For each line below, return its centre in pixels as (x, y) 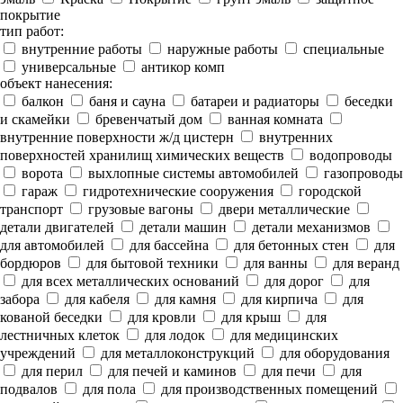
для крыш (249, 317)
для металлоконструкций (176, 353)
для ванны (274, 263)
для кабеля (95, 299)
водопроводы (349, 155)
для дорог (292, 281)
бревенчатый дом (147, 119)
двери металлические (282, 209)
